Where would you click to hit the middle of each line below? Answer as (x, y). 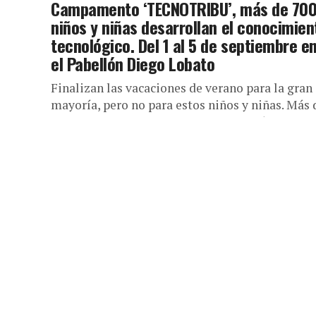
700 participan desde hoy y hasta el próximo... (177, 122)
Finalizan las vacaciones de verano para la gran (182, 88)
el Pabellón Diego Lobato (133, 63)
